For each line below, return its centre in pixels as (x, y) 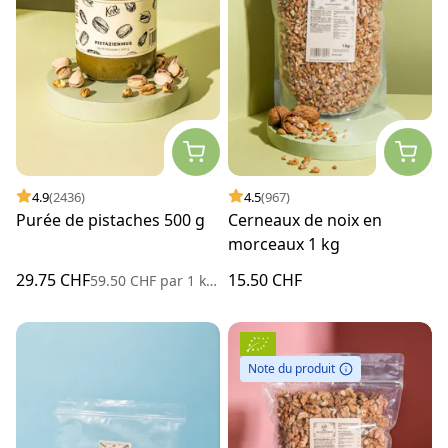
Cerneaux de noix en (305, 219)
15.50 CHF (265, 279)
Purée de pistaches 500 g (110, 219)
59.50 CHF (125, 280)
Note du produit (291, 368)
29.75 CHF (53, 279)
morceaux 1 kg (284, 243)
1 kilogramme (194, 280)
